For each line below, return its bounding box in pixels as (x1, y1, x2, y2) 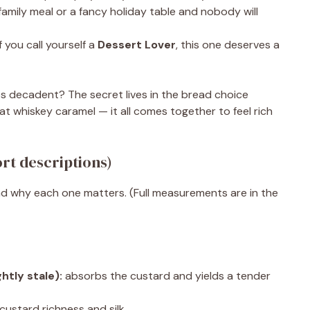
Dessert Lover (98, 37, 176, 52)
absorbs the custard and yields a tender (62, 268, 271, 283)
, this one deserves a (176, 37, 280, 52)
